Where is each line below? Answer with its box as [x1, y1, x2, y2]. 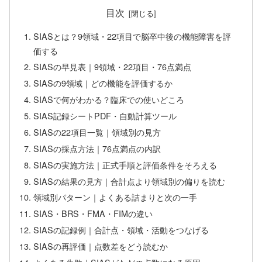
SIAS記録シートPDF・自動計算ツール [33, 109, 177, 122]
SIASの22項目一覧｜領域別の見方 [33, 125, 161, 138]
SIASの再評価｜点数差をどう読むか [33, 240, 168, 252]
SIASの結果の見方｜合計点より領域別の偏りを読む [33, 174, 226, 187]
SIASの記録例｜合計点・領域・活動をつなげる [33, 223, 209, 236]
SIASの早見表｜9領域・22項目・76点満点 [33, 60, 192, 73]
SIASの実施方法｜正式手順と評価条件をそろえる [33, 158, 218, 171]
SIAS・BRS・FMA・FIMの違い [33, 207, 153, 220]
